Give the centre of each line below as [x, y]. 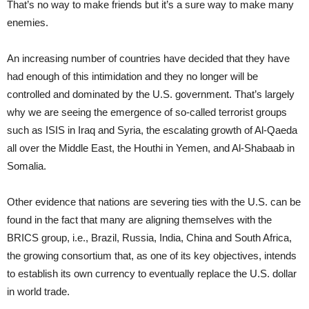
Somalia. [27, 166]
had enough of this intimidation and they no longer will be [132, 77]
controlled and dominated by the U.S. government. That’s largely [151, 94]
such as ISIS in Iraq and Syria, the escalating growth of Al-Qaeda [152, 130]
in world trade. [38, 292]
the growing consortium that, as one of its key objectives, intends [152, 256]
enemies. [28, 23]
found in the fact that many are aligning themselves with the [139, 220]
